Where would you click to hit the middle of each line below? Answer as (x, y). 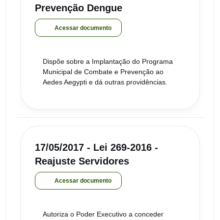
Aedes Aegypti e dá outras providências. (105, 82)
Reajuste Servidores (82, 161)
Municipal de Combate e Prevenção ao (103, 71)
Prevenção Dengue (79, 8)
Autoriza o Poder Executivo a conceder (103, 214)
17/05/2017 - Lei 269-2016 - (96, 147)
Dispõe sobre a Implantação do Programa (108, 61)
